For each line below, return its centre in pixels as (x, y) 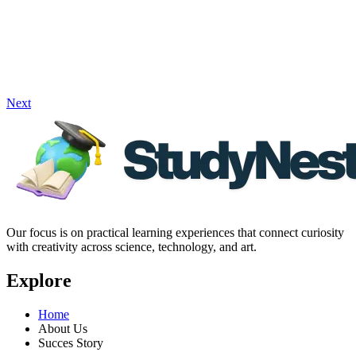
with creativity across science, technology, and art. (132, 246)
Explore (39, 280)
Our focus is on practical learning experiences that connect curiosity (175, 232)
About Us (63, 328)
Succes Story (71, 342)
